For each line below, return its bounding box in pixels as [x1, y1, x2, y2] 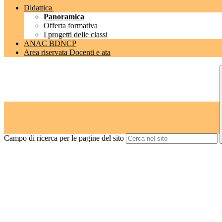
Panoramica [44, 12, 84, 21]
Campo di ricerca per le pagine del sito [4, 134, 124, 143]
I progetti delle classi [44, 30, 108, 39]
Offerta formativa [44, 21, 98, 30]
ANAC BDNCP [24, 39, 76, 48]
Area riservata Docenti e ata [24, 48, 111, 57]
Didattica [24, 3, 52, 12]
